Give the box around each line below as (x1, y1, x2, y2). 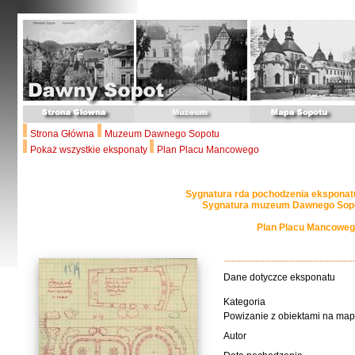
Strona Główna (30, 128, 94, 139)
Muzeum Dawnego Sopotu (105, 128, 219, 139)
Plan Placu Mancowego (157, 144, 259, 155)
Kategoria (223, 296, 265, 307)
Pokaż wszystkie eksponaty (30, 144, 150, 155)
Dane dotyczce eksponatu (223, 272, 335, 282)
